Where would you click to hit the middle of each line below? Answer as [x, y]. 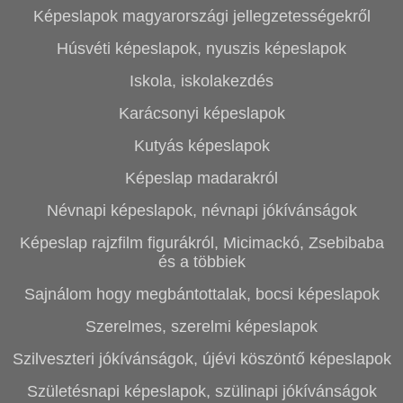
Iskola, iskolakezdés [201, 81]
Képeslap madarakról [201, 178]
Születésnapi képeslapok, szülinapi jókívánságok [201, 391]
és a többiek [201, 262]
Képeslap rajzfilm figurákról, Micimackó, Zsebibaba [201, 243]
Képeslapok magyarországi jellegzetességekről [201, 16]
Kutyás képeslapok [201, 146]
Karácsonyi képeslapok [201, 113]
